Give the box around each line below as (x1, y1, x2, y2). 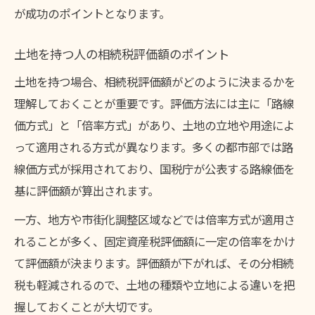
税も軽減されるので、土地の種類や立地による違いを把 (14, 276, 295, 293)
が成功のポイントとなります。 (14, 4, 170, 22)
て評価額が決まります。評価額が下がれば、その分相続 (14, 254, 294, 271)
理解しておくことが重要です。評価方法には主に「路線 (14, 94, 294, 112)
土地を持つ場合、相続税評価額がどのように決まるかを (14, 72, 295, 90)
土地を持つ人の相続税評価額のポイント (14, 45, 229, 64)
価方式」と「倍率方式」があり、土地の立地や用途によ (14, 116, 295, 134)
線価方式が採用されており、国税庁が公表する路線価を (14, 160, 295, 177)
